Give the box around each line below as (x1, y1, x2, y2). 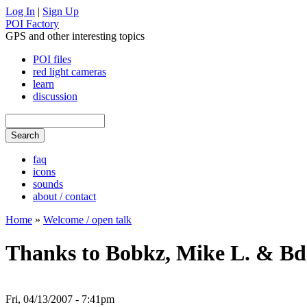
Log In (5, 5, 35, 17)
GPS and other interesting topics (5, 30, 145, 42)
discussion (33, 90, 77, 102)
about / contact (33, 191, 96, 202)
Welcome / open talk (43, 214, 132, 225)
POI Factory (5, 18, 59, 29)
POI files (33, 53, 71, 65)
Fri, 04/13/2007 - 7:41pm (5, 293, 114, 305)
